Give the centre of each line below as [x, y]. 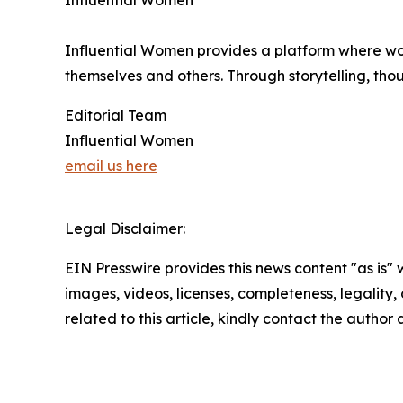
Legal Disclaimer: [125, 228]
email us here [111, 166]
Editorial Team [116, 115]
